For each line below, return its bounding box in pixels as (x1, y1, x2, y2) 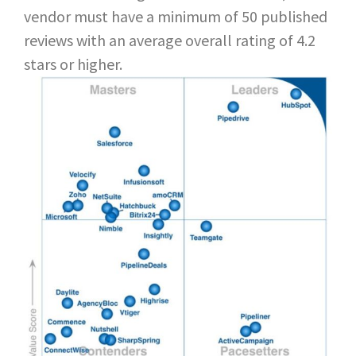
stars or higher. (24, 54, 122, 74)
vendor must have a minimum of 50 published (24, 6, 327, 26)
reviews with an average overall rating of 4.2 (24, 30, 315, 50)
